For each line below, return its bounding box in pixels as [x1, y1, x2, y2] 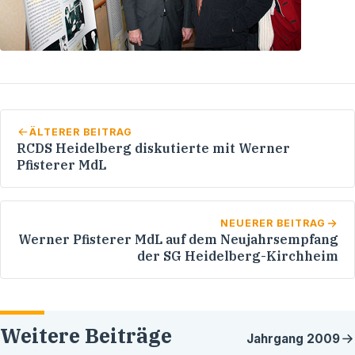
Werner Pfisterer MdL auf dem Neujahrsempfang [18, 231, 338, 247]
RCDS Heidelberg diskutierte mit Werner [17, 139, 290, 156]
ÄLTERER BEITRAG [29, 125, 132, 138]
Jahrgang [246, 331, 307, 347]
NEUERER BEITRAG [220, 216, 326, 229]
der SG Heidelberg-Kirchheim [137, 247, 338, 264]
